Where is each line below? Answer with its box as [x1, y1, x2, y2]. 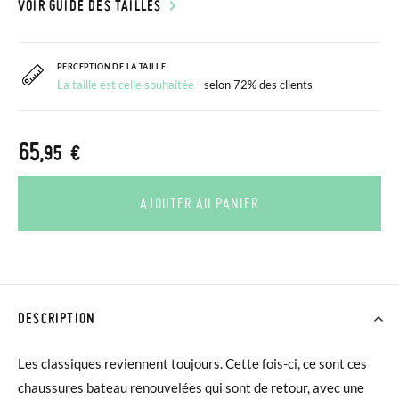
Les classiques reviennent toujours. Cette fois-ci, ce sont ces [18, 355, 367, 371]
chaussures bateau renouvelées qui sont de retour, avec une [18, 379, 364, 395]
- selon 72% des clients [197, 77, 313, 92]
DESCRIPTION [18, 309, 96, 327]
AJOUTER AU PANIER [140, 194, 259, 212]
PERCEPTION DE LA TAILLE [57, 61, 167, 71]
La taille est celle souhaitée [57, 77, 194, 92]
